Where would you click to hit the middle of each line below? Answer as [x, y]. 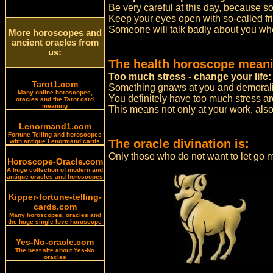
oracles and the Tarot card [55, 99]
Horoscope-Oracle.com [55, 161]
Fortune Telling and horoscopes [55, 134]
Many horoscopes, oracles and [55, 215]
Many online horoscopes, [55, 92]
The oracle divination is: [179, 144]
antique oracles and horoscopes [55, 176]
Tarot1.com [55, 84]
